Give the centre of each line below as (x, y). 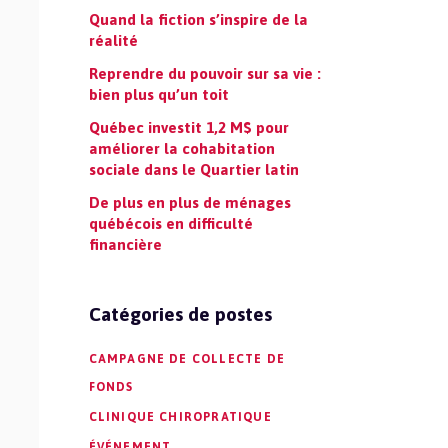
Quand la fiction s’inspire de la (198, 19)
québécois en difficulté (170, 223)
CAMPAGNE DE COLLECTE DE (187, 359)
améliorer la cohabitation (181, 148)
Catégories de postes (180, 314)
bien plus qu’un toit (158, 94)
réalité (113, 40)
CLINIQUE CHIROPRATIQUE (180, 417)
